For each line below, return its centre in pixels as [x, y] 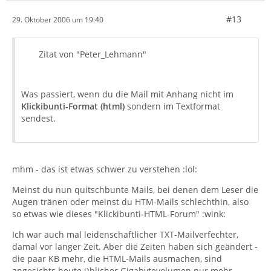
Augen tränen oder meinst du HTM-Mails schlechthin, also [130, 202]
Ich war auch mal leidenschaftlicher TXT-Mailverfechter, [125, 234]
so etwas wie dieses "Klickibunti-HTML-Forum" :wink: [119, 214]
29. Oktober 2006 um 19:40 [58, 19]
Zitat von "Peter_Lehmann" [93, 54]
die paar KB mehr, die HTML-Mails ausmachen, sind [117, 259]
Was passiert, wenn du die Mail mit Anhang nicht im [127, 94]
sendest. [38, 118]
